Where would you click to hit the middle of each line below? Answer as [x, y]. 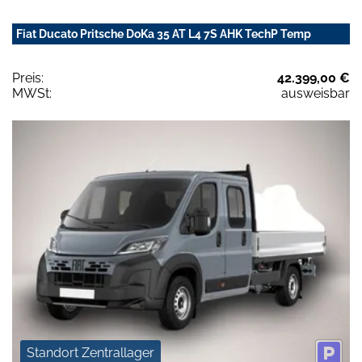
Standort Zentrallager [90, 352]
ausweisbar [316, 94]
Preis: [28, 78]
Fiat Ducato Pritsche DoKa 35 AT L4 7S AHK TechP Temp [164, 34]
